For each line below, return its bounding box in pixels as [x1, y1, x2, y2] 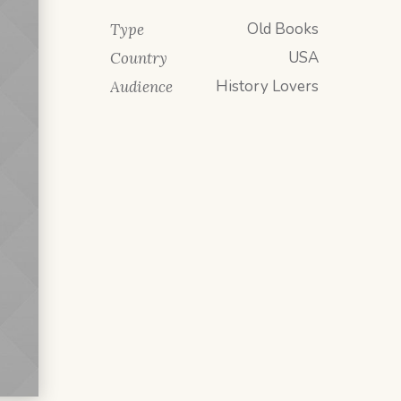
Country [109, 48, 167, 68]
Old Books [247, 19, 319, 39]
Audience [109, 77, 173, 97]
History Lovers [216, 76, 319, 97]
